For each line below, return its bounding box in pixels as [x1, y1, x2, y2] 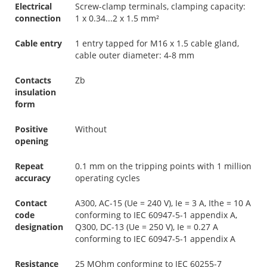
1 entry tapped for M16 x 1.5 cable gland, [75, 37, 239, 49]
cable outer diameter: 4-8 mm [75, 49, 194, 61]
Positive [15, 123, 48, 135]
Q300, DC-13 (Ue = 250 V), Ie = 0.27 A [75, 221, 218, 232]
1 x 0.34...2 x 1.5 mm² [75, 12, 159, 24]
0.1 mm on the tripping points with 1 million [75, 160, 252, 172]
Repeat [15, 160, 44, 172]
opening [15, 135, 48, 147]
